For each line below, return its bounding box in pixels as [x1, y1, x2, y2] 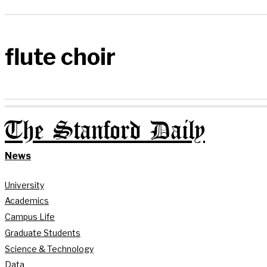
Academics [5, 195, 49, 206]
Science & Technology [5, 243, 94, 254]
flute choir [5, 43, 116, 71]
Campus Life [5, 212, 55, 222]
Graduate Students [5, 227, 80, 238]
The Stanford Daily [5, 119, 205, 143]
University [5, 179, 44, 190]
